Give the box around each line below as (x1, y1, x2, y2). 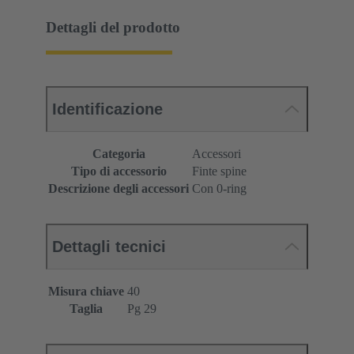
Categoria (92, 147, 145, 161)
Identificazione (52, 100, 163, 119)
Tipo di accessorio (70, 164, 167, 179)
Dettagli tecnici (52, 238, 166, 256)
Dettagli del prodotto (46, 18, 180, 36)
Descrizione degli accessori (48, 182, 189, 196)
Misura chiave (48, 284, 124, 299)
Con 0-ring (192, 182, 247, 196)
